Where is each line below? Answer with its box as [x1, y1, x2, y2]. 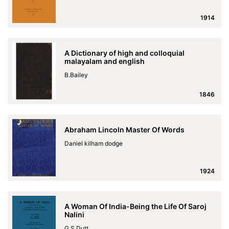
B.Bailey [64, 71, 88, 79]
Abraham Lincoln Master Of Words [64, 125, 185, 134]
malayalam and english [64, 57, 145, 65]
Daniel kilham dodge [64, 140, 123, 147]
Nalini [64, 210, 84, 219]
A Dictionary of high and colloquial [64, 49, 185, 57]
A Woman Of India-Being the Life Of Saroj [64, 202, 207, 211]
